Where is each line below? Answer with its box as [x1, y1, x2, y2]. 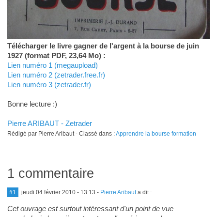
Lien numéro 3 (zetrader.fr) [7, 80, 91, 89]
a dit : [136, 189, 152, 196]
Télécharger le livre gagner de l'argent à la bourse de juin [7, 42, 199, 50]
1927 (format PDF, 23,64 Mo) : [7, 51, 106, 60]
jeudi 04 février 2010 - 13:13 [21, 189, 95, 196]
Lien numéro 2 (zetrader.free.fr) [7, 71, 105, 79]
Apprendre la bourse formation [115, 130, 196, 138]
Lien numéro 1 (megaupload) [7, 61, 98, 70]
